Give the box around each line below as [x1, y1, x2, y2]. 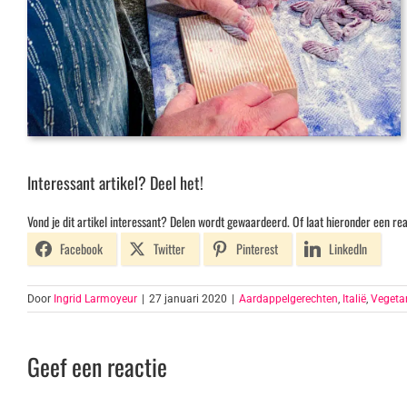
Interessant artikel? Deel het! [27, 171, 203, 195]
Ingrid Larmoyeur [54, 293, 137, 306]
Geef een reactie [27, 349, 167, 385]
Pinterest [236, 239, 278, 259]
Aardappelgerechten [239, 293, 338, 306]
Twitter [154, 239, 185, 259]
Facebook [60, 239, 103, 259]
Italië [342, 293, 366, 306]
